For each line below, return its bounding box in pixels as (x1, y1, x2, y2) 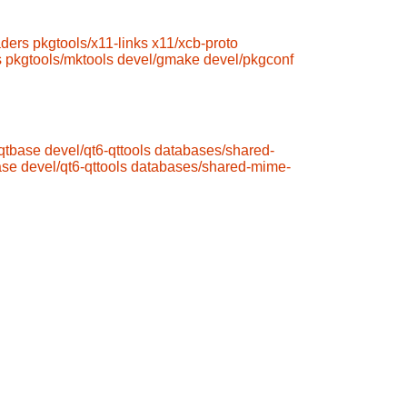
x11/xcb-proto (152, 35, 238, 52)
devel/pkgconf (203, 52, 293, 68)
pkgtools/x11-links (33, 35, 148, 52)
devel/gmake (117, 52, 200, 68)
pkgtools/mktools (5, 52, 114, 68)
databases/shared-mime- (131, 158, 291, 174)
